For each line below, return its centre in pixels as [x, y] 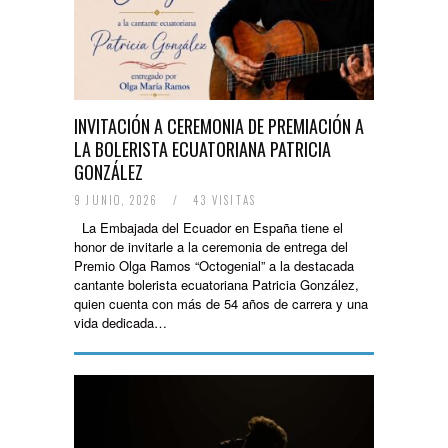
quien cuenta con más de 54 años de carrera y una [221, 303]
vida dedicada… [120, 322]
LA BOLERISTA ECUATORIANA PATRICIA [202, 149]
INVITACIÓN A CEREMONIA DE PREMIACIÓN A [219, 126]
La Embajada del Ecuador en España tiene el [208, 227]
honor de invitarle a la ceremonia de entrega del [211, 246]
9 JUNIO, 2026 [118, 200]
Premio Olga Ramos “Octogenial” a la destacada [214, 265]
